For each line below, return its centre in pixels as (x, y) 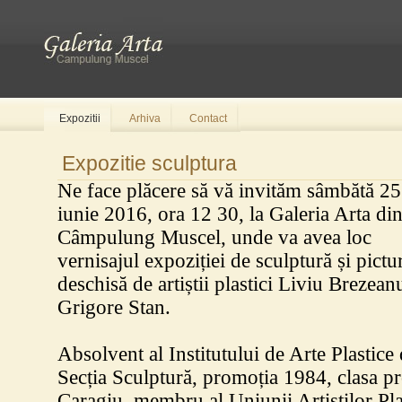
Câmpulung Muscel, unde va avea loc (214, 237)
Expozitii (80, 118)
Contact (208, 118)
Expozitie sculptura (149, 164)
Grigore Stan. (119, 307)
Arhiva (145, 118)
